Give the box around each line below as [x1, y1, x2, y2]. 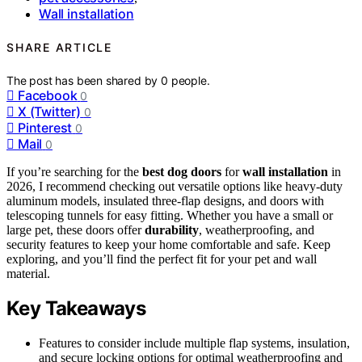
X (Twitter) [18, 103, 81, 120]
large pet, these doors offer [6, 222, 145, 237]
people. [170, 73, 210, 87]
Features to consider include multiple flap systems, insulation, [39, 336, 350, 351]
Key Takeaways [6, 297, 146, 321]
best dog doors [142, 164, 221, 179]
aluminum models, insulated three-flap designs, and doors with [6, 193, 324, 208]
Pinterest [18, 119, 73, 136]
